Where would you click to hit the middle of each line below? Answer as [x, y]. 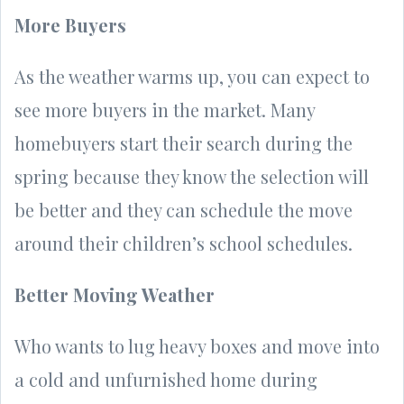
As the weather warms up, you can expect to [192, 76]
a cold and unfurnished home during [166, 379]
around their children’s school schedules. [186, 243]
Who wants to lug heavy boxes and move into [197, 345]
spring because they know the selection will [192, 176]
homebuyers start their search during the [184, 142]
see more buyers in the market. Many [165, 109]
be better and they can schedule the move [184, 209]
